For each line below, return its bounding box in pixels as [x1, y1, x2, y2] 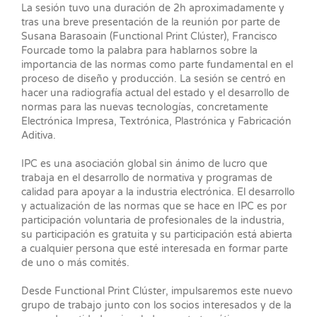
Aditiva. [21, 129, 56, 142]
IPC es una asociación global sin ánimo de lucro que [21, 158, 267, 171]
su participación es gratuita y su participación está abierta [21, 229, 292, 241]
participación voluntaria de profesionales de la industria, [21, 214, 284, 227]
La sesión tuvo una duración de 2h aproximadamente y [21, 2, 284, 15]
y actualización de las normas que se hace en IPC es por [21, 200, 287, 213]
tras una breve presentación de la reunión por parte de [21, 16, 280, 29]
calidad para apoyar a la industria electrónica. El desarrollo [21, 186, 295, 199]
